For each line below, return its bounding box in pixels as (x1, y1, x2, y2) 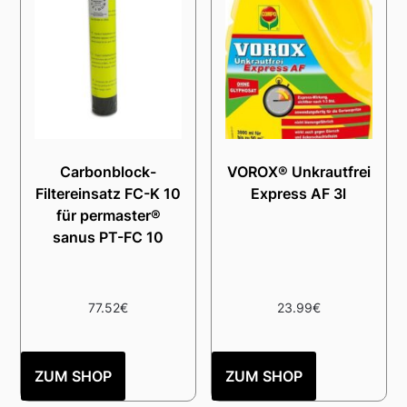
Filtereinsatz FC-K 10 (35, 184, 182, 203)
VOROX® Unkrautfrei (226, 163, 371, 182)
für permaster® (55, 206, 161, 225)
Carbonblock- (60, 163, 157, 182)
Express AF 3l (251, 184, 347, 203)
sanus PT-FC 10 (53, 228, 164, 247)
